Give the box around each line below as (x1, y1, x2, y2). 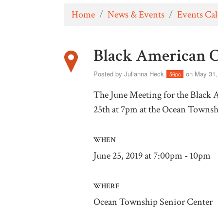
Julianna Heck (124, 69, 164, 78)
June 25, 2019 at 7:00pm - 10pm (93, 149, 211, 162)
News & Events (108, 8, 164, 21)
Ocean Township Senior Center (93, 195, 213, 208)
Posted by (93, 69, 124, 78)
